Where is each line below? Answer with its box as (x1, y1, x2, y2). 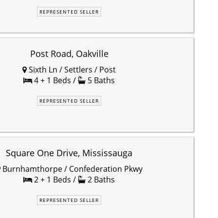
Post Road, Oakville (30, 47, 109, 59)
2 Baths (86, 174, 115, 185)
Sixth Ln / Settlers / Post (27, 64, 116, 75)
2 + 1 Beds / (32, 174, 78, 185)
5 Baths (86, 74, 115, 86)
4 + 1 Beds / (32, 74, 78, 86)
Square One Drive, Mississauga (6, 147, 132, 159)
